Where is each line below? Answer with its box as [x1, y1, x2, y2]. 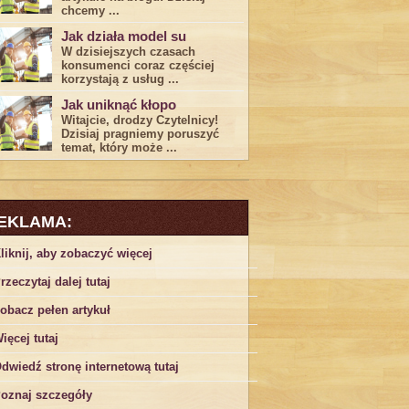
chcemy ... [61, 4, 120, 17]
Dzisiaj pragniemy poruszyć [61, 127, 219, 141]
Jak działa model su [61, 28, 186, 44]
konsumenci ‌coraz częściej [61, 58, 215, 72]
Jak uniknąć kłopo [61, 97, 176, 112]
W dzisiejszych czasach [61, 45, 195, 58]
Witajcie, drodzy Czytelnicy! [61, 113, 218, 127]
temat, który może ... [61, 141, 177, 154]
